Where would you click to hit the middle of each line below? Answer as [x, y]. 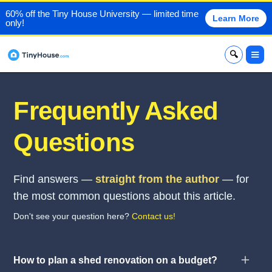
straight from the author [158, 179]
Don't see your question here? [73, 216]
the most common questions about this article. [125, 196]
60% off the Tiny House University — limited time [102, 14]
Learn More [236, 18]
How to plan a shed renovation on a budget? [116, 260]
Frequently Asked [116, 110]
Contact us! [154, 216]
